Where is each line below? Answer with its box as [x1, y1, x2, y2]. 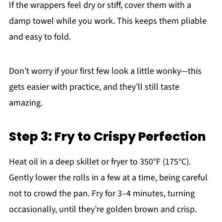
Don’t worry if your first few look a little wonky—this [8, 64, 202, 77]
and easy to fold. [8, 30, 71, 43]
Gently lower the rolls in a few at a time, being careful [8, 171, 208, 184]
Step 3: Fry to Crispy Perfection [8, 127, 206, 145]
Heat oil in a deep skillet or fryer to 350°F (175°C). [8, 155, 191, 168]
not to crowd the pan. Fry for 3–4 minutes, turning [8, 187, 195, 200]
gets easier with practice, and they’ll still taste [8, 80, 179, 93]
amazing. [8, 96, 43, 109]
